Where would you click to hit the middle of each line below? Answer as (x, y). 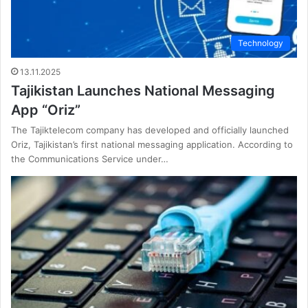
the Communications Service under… (90, 159)
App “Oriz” (46, 110)
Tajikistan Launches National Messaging (143, 91)
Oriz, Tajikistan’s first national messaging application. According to (152, 145)
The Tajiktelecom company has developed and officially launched (150, 130)
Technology (261, 43)
